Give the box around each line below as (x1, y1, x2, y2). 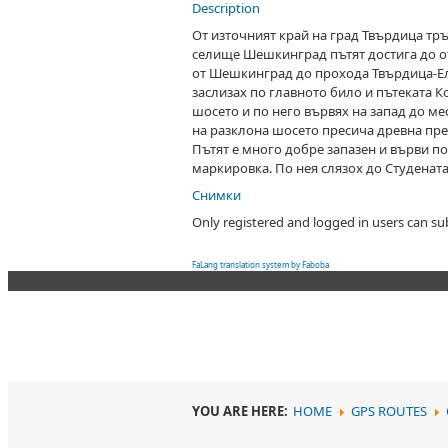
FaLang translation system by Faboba (192, 258, 329, 270)
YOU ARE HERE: (192, 401, 291, 420)
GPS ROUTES (351, 401, 427, 420)
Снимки (192, 185, 241, 204)
